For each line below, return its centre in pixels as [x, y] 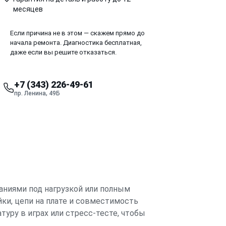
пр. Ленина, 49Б [37, 93]
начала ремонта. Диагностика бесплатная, [76, 42]
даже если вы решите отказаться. [63, 52]
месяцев [28, 9]
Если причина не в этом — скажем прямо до [77, 33]
